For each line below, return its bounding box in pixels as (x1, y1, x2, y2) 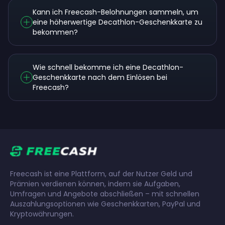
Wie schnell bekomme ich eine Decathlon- (33, 62, 183, 72)
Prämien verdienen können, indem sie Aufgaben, (10, 179, 180, 189)
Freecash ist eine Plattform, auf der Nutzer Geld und (10, 169, 192, 179)
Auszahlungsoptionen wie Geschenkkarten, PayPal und (10, 199, 200, 209)
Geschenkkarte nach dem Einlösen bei (33, 72, 167, 82)
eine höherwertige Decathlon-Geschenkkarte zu (33, 17, 202, 27)
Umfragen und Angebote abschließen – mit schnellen (10, 189, 199, 199)
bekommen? (33, 27, 78, 37)
